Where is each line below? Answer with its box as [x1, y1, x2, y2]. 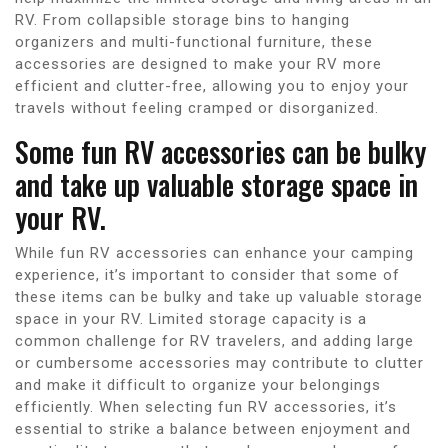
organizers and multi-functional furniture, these [15, 32, 373, 51]
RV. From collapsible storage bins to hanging [15, 10, 350, 29]
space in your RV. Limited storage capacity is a [15, 309, 367, 328]
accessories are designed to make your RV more [15, 54, 382, 73]
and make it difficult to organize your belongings [15, 375, 381, 394]
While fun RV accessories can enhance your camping [15, 243, 414, 262]
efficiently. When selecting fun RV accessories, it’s [15, 397, 397, 416]
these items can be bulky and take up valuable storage [15, 287, 423, 306]
